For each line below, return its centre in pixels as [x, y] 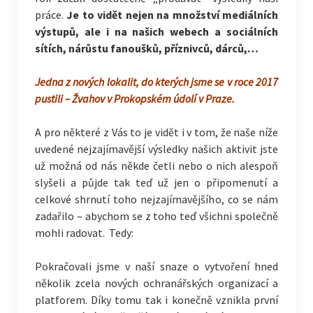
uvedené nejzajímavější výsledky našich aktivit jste [156, 149]
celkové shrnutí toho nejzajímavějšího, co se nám [156, 199]
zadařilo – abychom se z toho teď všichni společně [156, 216]
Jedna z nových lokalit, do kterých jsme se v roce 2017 [156, 82]
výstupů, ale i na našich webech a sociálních [156, 31]
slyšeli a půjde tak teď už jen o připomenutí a [156, 182]
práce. [51, 15]
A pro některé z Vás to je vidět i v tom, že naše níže [156, 132]
